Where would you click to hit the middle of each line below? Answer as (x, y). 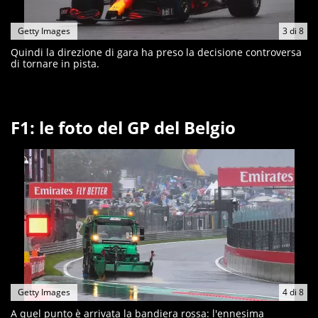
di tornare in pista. (55, 64)
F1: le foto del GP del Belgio (123, 127)
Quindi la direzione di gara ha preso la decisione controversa (156, 52)
